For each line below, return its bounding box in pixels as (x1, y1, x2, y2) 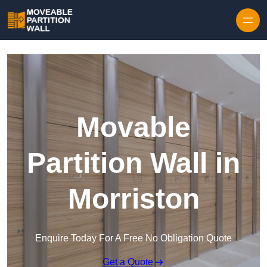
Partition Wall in (27, 147, 240, 179)
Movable (76, 111, 191, 144)
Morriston (67, 183, 200, 215)
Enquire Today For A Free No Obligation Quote (35, 233, 232, 244)
